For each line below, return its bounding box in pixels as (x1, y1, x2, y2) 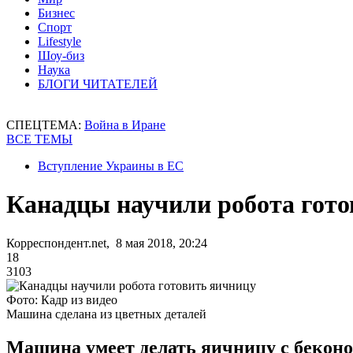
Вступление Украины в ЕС (38, 159, 184, 173)
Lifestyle (38, 35, 81, 48)
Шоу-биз (38, 49, 84, 62)
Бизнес (38, 6, 75, 20)
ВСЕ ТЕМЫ (6, 132, 72, 146)
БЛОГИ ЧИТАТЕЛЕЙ (38, 77, 158, 91)
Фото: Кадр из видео (6, 292, 117, 307)
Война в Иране (84, 118, 165, 132)
